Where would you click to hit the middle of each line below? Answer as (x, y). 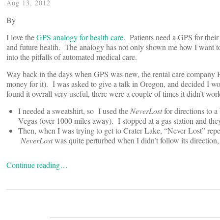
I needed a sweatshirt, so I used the (74, 111)
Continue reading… (37, 165)
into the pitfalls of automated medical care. (72, 57)
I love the (21, 37)
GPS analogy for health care (80, 37)
